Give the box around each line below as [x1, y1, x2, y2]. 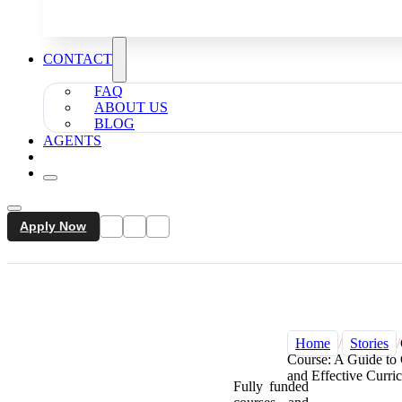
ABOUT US [94, 99, 168, 115]
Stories [350, 336, 389, 351]
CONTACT [43, 50, 112, 66]
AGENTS [43, 132, 101, 148]
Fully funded [233, 379, 309, 394]
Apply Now [20, 219, 87, 234]
